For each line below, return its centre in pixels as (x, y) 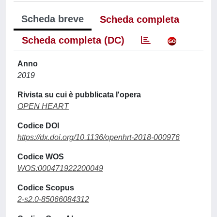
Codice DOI (38, 125)
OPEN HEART (43, 106)
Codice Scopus (46, 187)
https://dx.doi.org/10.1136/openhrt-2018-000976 (99, 137)
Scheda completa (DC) (73, 40)
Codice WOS (41, 156)
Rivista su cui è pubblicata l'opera (79, 94)
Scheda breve (53, 19)
